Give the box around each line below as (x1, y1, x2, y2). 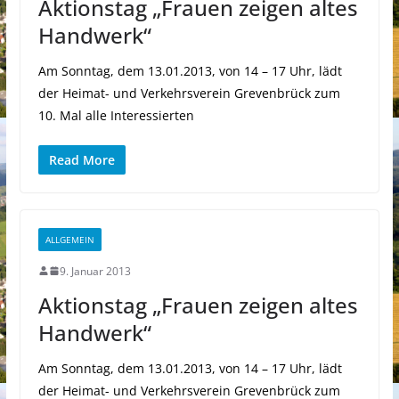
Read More (48, 151, 115, 168)
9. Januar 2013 (59, 263, 131, 279)
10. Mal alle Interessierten (37, 106, 194, 124)
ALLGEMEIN (45, 232, 94, 246)
